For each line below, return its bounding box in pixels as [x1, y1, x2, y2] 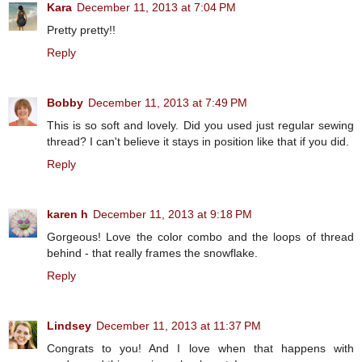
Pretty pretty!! [47, 23, 116, 37]
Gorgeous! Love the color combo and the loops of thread [47, 230, 354, 244]
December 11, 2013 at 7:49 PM [88, 96, 247, 110]
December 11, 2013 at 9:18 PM [93, 208, 252, 221]
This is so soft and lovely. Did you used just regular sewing [47, 119, 354, 133]
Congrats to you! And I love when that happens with [47, 342, 354, 356]
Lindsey [47, 319, 91, 333]
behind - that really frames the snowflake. [47, 246, 258, 260]
